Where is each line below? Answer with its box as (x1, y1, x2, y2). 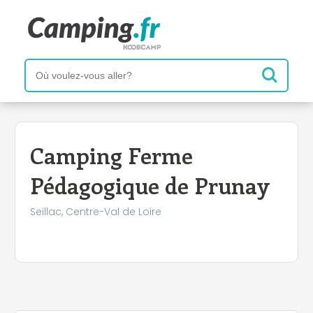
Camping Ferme (30, 139, 193, 170)
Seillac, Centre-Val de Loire (30, 204, 161, 219)
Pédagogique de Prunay (30, 169, 270, 200)
